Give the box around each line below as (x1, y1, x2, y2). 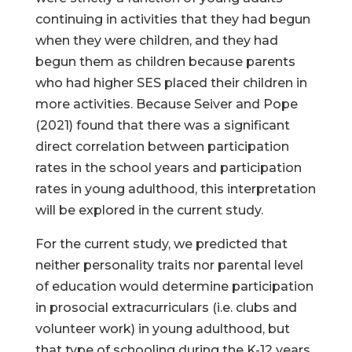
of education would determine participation (35, 279, 313, 294)
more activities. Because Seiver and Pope (35, 97, 298, 112)
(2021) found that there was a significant (35, 118, 290, 133)
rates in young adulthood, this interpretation (35, 181, 316, 196)
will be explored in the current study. (35, 203, 263, 218)
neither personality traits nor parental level (35, 258, 303, 273)
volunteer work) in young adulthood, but (35, 321, 290, 336)
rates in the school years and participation (35, 160, 302, 175)
